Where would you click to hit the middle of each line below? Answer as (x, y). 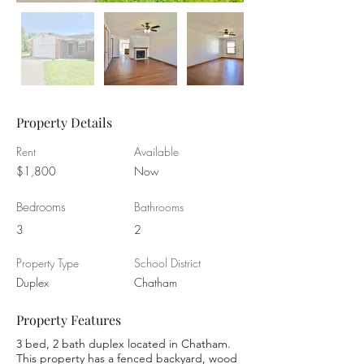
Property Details (64, 122)
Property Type (48, 263)
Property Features (69, 320)
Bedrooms (41, 207)
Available (156, 152)
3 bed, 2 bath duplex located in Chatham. (123, 344)
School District (167, 263)
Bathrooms (159, 207)
